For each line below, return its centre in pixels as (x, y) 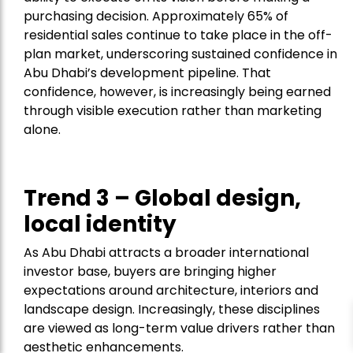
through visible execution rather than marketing (173, 111)
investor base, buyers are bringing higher (150, 272)
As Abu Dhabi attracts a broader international (166, 253)
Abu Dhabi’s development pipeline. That (147, 73)
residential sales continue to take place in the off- (178, 35)
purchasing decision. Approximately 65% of (156, 17)
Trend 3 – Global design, (162, 199)
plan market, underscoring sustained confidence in (180, 54)
